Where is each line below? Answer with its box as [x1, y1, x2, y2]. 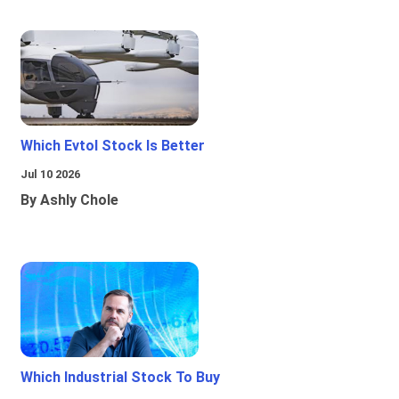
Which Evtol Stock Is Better [20, 137, 205, 155]
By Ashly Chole [20, 191, 118, 209]
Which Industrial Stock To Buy [20, 369, 220, 387]
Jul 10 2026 [20, 167, 80, 182]
